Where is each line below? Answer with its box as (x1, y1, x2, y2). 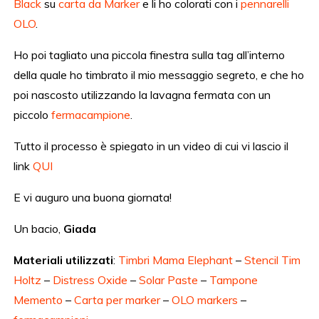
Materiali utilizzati (14, 253, 114, 268)
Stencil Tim (244, 253, 301, 268)
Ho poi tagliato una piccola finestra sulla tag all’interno (14, 48, 286, 63)
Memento (14, 293, 63, 308)
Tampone (209, 273, 258, 288)
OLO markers (172, 293, 239, 308)
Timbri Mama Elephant (118, 253, 234, 268)
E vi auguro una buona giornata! (14, 190, 172, 205)
